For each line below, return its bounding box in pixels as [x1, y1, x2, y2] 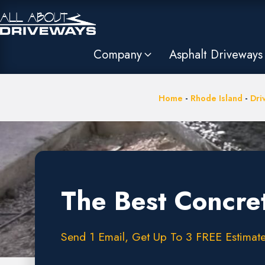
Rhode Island [190, 92, 243, 105]
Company [93, 46, 143, 64]
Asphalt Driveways [169, 46, 263, 64]
